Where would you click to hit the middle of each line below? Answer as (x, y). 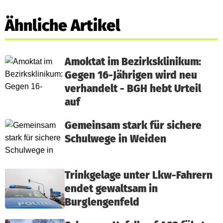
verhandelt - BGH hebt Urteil (133, 89)
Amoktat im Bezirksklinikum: (133, 62)
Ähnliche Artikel (63, 26)
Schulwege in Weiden (115, 139)
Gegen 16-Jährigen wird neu (131, 76)
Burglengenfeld (102, 203)
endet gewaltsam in (111, 189)
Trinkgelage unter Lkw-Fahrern (139, 176)
